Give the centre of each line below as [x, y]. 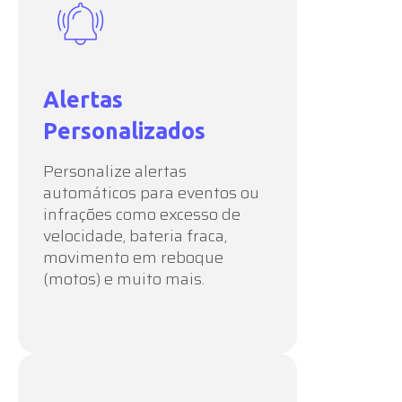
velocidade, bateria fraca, [135, 236]
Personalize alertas [115, 171]
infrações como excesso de [142, 214]
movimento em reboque [133, 257]
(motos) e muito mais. [124, 279]
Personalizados [124, 131]
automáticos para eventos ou [151, 192]
